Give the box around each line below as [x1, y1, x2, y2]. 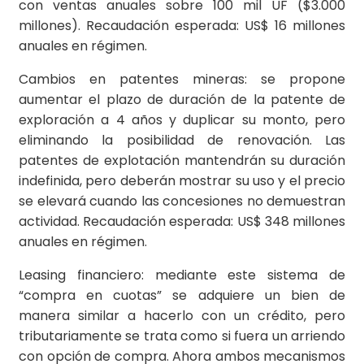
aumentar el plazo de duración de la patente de [19, 90, 345, 110]
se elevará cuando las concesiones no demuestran [19, 192, 345, 211]
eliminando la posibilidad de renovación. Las [19, 131, 345, 150]
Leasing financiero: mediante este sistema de [19, 266, 345, 285]
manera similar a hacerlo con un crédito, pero [19, 306, 345, 326]
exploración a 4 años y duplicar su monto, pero [19, 110, 345, 130]
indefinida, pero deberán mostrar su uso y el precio [19, 171, 345, 191]
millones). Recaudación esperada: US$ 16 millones [19, 16, 345, 36]
